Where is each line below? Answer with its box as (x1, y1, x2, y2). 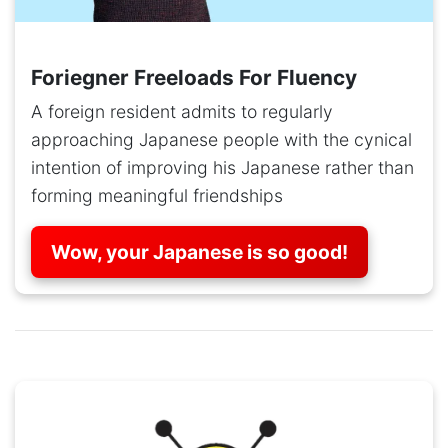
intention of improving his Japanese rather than (31, 157, 414, 179)
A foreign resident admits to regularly (31, 101, 333, 123)
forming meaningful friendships (31, 185, 283, 207)
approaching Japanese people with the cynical (31, 129, 412, 151)
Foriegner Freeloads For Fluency (31, 65, 357, 91)
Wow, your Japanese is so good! (51, 240, 348, 265)
